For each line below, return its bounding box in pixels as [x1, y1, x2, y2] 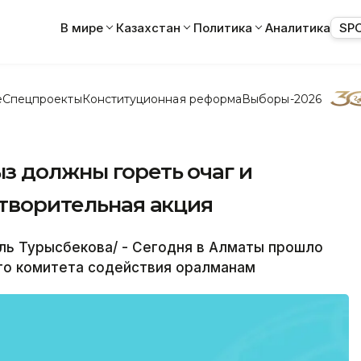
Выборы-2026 [242, 91, 322, 106]
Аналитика [265, 19, 330, 35]
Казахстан [116, 19, 180, 35]
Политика [193, 19, 252, 35]
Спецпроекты [2, 91, 82, 106]
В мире [60, 19, 103, 35]
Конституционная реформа [81, 91, 243, 106]
